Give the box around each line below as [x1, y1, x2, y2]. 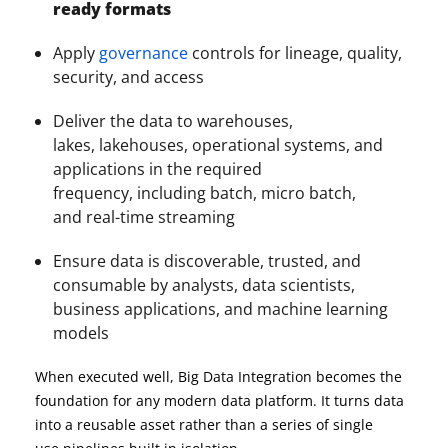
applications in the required [53, 158, 262, 180]
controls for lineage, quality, [188, 42, 402, 64]
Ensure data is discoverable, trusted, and [53, 250, 361, 272]
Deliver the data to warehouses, [53, 110, 293, 132]
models [53, 322, 109, 344]
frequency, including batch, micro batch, [53, 182, 356, 204]
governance [99, 42, 188, 64]
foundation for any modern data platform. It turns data [35, 391, 404, 410]
